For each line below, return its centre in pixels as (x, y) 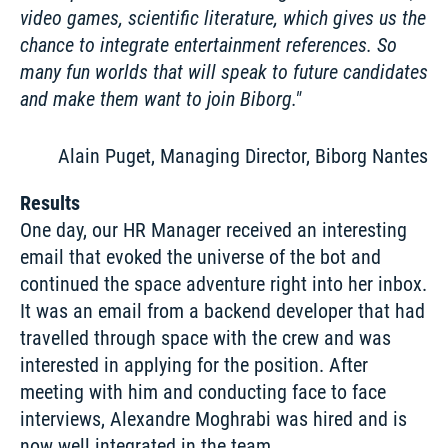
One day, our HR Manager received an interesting (213, 230)
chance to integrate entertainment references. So (208, 45)
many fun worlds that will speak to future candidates (224, 72)
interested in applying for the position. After (194, 365)
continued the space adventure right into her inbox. (223, 284)
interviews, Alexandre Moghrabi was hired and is (213, 419)
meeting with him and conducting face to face (203, 392)
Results (50, 203)
